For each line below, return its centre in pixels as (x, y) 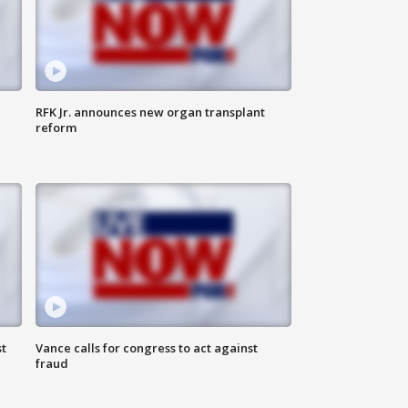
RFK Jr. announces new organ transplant (151, 112)
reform (56, 128)
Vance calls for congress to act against (147, 348)
